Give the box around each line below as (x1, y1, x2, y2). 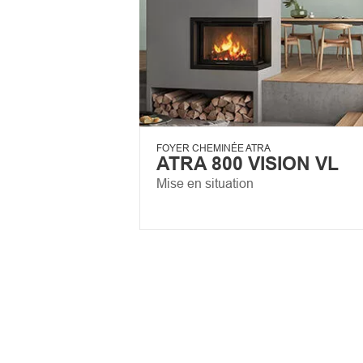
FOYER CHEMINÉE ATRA (156, 141, 271, 154)
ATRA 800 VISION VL (156, 152, 339, 174)
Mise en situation (156, 175, 254, 190)
